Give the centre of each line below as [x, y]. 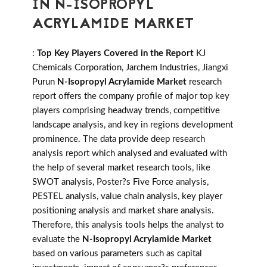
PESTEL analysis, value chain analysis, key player [127, 197]
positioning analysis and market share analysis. [123, 211]
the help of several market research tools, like [121, 168]
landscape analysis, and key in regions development [133, 125]
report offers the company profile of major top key [131, 97]
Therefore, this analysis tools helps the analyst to [128, 225]
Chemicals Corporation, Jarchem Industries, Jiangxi [130, 68]
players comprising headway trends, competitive [126, 111]
